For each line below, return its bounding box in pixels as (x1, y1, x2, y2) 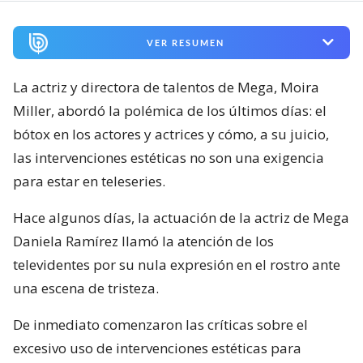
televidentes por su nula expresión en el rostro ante (13, 254, 340, 274)
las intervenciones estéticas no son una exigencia (13, 147, 324, 167)
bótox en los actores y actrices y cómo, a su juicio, (13, 124, 329, 143)
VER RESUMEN (146, 36, 224, 48)
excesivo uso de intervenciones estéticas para (13, 338, 301, 357)
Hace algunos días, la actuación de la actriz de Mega (13, 207, 349, 227)
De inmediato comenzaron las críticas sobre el (13, 314, 308, 334)
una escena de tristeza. (13, 278, 159, 297)
